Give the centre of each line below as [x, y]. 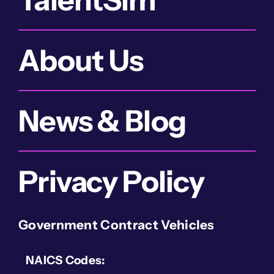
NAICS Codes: [65, 260]
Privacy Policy [111, 181]
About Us [81, 60]
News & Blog [102, 120]
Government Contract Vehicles [116, 224]
